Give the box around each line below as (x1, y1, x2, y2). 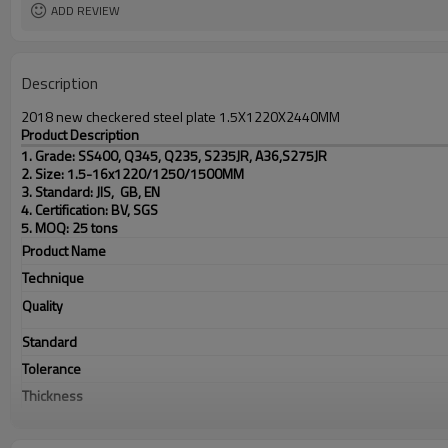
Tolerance (22, 358, 84, 379)
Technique (22, 267, 84, 288)
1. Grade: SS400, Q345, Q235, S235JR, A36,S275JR (21, 145, 327, 166)
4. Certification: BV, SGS (21, 199, 161, 220)
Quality (22, 295, 66, 316)
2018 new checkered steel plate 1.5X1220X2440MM (21, 106, 340, 127)
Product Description (21, 124, 139, 145)
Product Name (22, 240, 106, 261)
